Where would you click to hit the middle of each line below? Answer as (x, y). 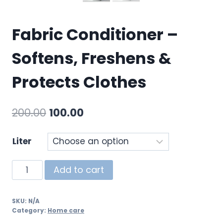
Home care (66, 211)
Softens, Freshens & (92, 58)
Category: (30, 211)
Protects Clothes (79, 82)
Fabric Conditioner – (95, 34)
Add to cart (79, 170)
